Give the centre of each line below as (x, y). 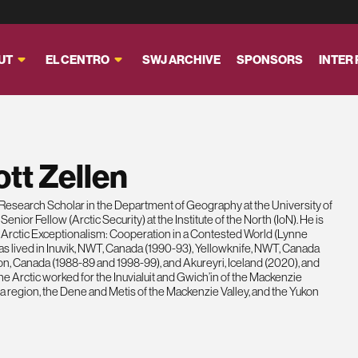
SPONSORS (269, 60)
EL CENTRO (77, 60)
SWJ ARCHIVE (181, 60)
